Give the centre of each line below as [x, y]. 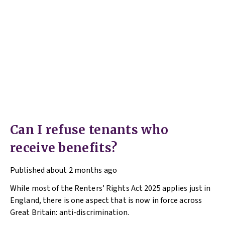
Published [27, 171]
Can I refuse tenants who [89, 130]
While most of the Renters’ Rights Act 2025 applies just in [110, 189]
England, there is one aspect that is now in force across [106, 201]
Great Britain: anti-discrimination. [70, 213]
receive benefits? [64, 148]
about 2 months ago [82, 171]
